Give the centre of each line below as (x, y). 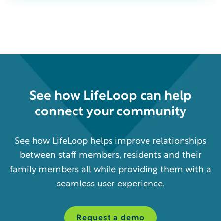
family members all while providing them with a (110, 170)
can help (165, 96)
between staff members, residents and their (110, 155)
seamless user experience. (110, 184)
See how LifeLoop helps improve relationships (110, 141)
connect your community (110, 112)
